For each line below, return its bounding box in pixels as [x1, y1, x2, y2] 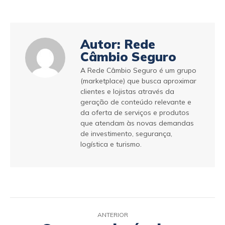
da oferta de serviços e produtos [80, 108, 189, 117]
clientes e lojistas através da [80, 87, 174, 96]
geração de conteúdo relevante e [80, 97, 191, 106]
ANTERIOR [97, 211, 128, 218]
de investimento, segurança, [80, 129, 172, 138]
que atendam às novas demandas [80, 119, 194, 128]
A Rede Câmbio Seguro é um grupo [80, 66, 196, 75]
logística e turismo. [80, 140, 142, 149]
